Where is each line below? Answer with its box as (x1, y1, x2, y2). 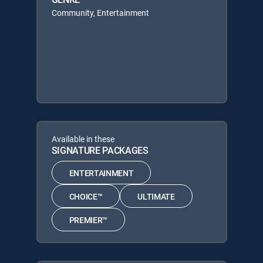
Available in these (51, 133, 114, 144)
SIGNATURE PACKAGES (51, 144, 149, 157)
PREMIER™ (69, 214, 107, 225)
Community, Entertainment (51, 7, 149, 18)
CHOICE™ (69, 190, 103, 202)
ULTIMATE (137, 190, 175, 202)
